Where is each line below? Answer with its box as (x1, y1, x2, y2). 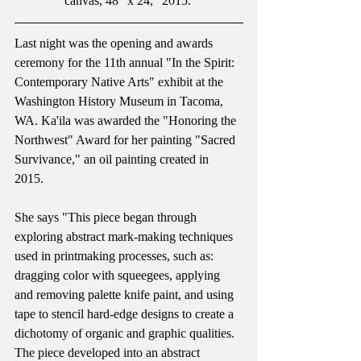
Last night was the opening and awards (15, 36, 216, 51)
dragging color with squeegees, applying (15, 268, 223, 283)
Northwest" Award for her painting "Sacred (15, 133, 239, 147)
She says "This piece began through (15, 210, 200, 225)
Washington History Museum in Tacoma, (15, 94, 226, 109)
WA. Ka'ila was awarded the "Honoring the (15, 114, 239, 128)
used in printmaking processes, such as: (15, 249, 217, 263)
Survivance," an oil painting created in (15, 152, 212, 167)
